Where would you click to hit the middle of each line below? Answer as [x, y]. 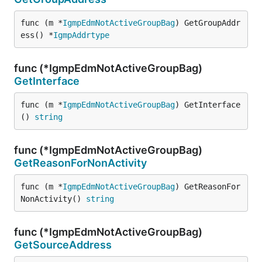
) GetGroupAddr [208, 23]
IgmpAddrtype [81, 35]
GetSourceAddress [63, 245]
